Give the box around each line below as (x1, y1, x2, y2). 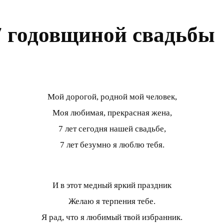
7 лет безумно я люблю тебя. (59, 139, 164, 149)
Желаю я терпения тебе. (68, 196, 155, 206)
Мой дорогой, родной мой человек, (47, 91, 177, 101)
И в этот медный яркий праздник (52, 180, 171, 190)
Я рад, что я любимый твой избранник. (41, 212, 182, 222)
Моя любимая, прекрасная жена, (52, 107, 172, 117)
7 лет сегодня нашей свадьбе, (58, 123, 166, 133)
